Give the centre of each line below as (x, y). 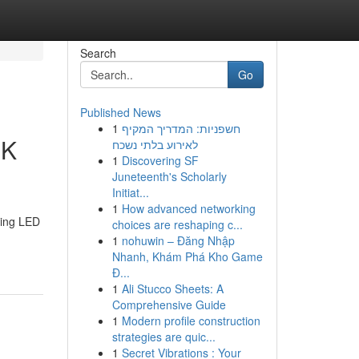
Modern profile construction (191, 321)
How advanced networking (188, 208)
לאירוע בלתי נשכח (155, 144)
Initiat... (130, 192)
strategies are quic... (163, 337)
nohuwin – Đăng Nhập (178, 240)
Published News (120, 112)
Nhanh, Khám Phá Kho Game (187, 256)
